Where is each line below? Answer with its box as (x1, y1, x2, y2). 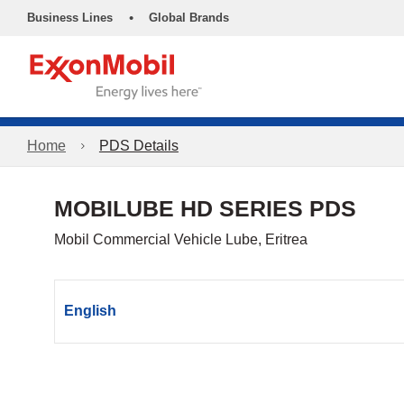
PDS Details (98, 138, 179, 153)
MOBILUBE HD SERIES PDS (54, 196, 356, 221)
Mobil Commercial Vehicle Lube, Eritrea (54, 232, 308, 247)
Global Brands (149, 11, 229, 24)
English (64, 303, 116, 318)
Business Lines (27, 11, 113, 24)
